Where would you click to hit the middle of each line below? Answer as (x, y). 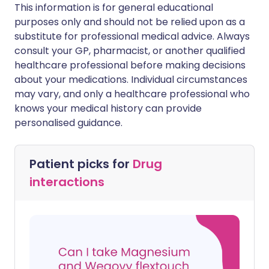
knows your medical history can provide (108, 108)
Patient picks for (81, 164)
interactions (67, 182)
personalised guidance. (68, 123)
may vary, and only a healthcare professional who (132, 94)
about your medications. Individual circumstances (131, 80)
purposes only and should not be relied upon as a (130, 22)
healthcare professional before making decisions (130, 65)
